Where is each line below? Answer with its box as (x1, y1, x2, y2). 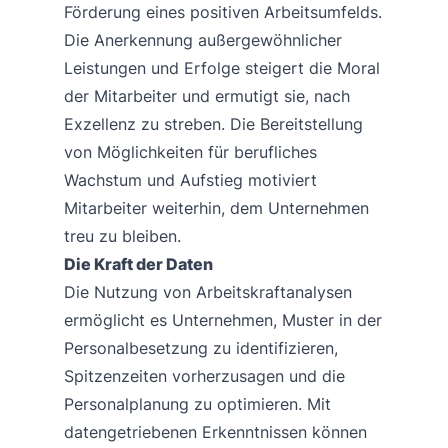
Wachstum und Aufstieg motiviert (64, 169, 317, 190)
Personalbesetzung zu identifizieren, (64, 337, 338, 358)
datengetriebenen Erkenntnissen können (64, 421, 367, 442)
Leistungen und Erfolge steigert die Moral (64, 57, 380, 78)
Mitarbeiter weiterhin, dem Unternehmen (64, 197, 369, 218)
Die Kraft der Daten (64, 253, 213, 274)
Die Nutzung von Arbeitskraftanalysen (64, 281, 352, 302)
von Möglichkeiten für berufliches (64, 141, 317, 162)
